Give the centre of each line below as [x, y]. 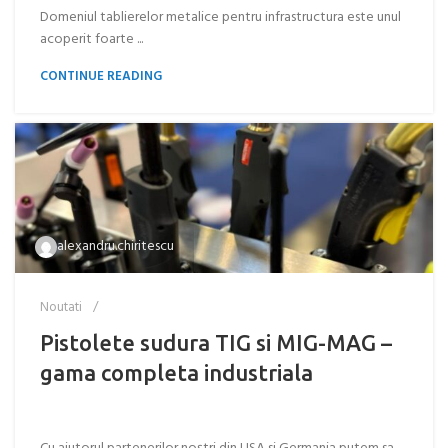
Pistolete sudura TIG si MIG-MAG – [216, 342]
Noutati [61, 307]
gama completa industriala [176, 372]
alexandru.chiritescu [115, 246]
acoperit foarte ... [91, 39]
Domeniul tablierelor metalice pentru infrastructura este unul [220, 17]
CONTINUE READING [101, 76]
